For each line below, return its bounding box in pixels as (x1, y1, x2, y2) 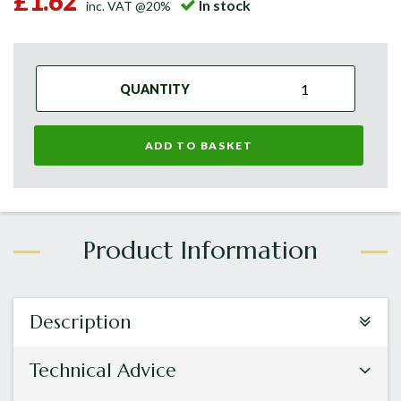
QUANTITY (120, 81, 191, 98)
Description (30, 311, 131, 335)
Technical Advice (30, 359, 176, 383)
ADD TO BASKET (144, 139, 253, 153)
